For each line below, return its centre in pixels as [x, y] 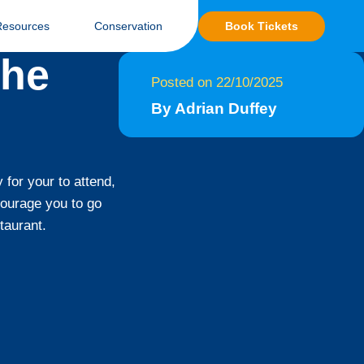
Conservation [128, 26]
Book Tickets [262, 26]
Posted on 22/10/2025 [217, 82]
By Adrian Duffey [214, 108]
